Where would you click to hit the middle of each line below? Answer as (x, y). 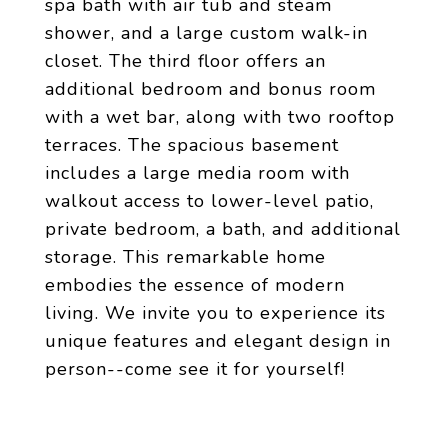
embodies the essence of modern (195, 285)
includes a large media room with (197, 173)
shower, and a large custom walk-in (206, 33)
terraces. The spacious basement (192, 145)
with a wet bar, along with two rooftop (220, 117)
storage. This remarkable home (185, 257)
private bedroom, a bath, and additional (223, 229)
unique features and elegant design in (218, 341)
